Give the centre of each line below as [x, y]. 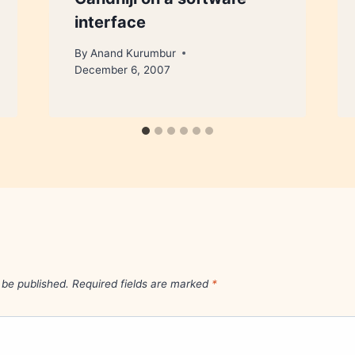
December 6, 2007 [122, 69]
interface [110, 22]
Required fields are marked [142, 283]
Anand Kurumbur [133, 53]
